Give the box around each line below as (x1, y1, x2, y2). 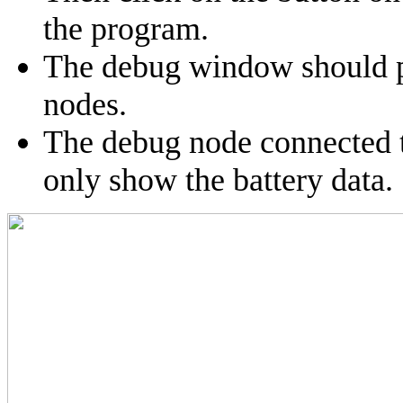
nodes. (43, 85, 127, 122)
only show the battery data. (43, 161, 393, 198)
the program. (43, 10, 209, 47)
